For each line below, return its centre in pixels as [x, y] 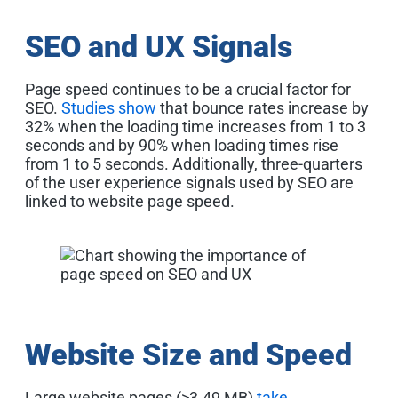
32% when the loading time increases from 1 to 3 [195, 126]
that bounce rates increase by [263, 107]
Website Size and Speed [188, 354]
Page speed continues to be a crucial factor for [188, 89]
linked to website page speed [127, 201]
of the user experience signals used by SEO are [189, 182]
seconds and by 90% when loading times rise [182, 145]
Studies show [109, 107]
